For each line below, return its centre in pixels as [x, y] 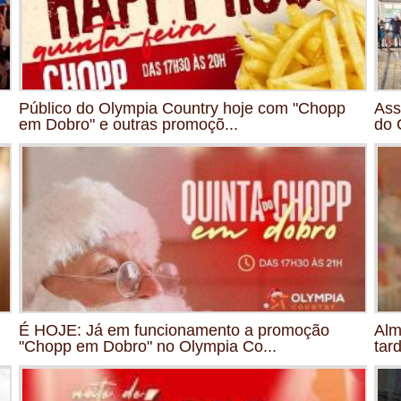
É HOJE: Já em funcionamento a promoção [174, 330]
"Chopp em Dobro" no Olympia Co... [148, 346]
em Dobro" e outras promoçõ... [128, 124]
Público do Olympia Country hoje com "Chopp [182, 108]
